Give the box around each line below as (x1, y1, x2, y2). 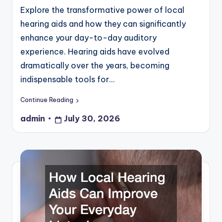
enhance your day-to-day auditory (20, 32, 157, 43)
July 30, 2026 (64, 113, 120, 124)
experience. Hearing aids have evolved (20, 46, 169, 56)
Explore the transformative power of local (20, 4, 184, 15)
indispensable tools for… (20, 74, 114, 84)
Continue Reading (20, 96, 73, 104)
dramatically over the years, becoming (20, 60, 169, 70)
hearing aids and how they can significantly (20, 18, 186, 29)
